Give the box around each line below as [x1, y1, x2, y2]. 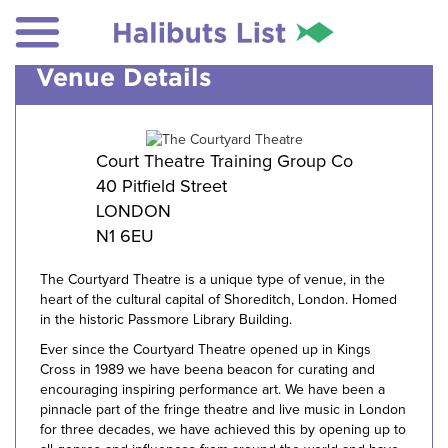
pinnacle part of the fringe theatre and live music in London [40, 402, 406, 417]
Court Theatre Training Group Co [95, 152, 353, 171]
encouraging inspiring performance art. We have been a [40, 382, 385, 397]
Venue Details [36, 63, 212, 90]
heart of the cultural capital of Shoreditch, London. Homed [40, 292, 397, 307]
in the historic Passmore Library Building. [40, 312, 292, 327]
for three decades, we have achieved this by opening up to [40, 422, 406, 437]
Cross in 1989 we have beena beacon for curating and [40, 362, 375, 377]
